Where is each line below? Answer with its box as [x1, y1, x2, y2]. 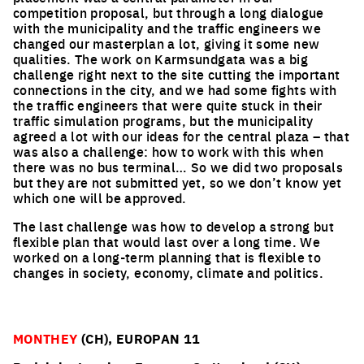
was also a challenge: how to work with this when [13, 142, 324, 160]
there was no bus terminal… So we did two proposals [13, 158, 343, 175]
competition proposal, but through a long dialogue [13, 3, 324, 21]
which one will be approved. [13, 188, 187, 206]
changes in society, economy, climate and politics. [13, 263, 323, 281]
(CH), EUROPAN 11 [77, 329, 201, 348]
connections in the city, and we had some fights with [13, 80, 337, 98]
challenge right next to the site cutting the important [13, 65, 340, 83]
